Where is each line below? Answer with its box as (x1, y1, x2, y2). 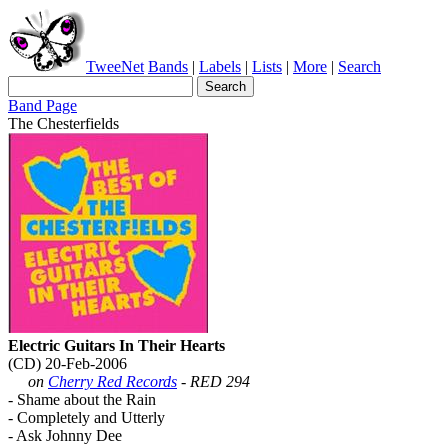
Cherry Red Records (48, 373, 177, 390)
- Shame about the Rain (8, 391, 156, 408)
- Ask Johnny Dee (8, 427, 122, 444)
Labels (199, 58, 241, 75)
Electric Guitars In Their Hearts (8, 337, 225, 354)
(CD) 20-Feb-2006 (8, 355, 127, 372)
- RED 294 (177, 373, 250, 390)
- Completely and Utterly (8, 409, 165, 426)
